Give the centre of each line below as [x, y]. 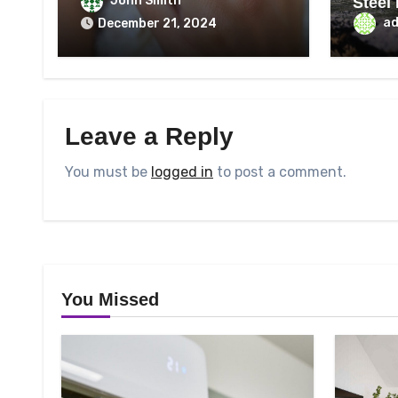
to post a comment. [280, 172]
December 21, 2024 [157, 24]
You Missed [110, 300]
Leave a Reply [149, 137]
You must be [108, 172]
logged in [182, 172]
